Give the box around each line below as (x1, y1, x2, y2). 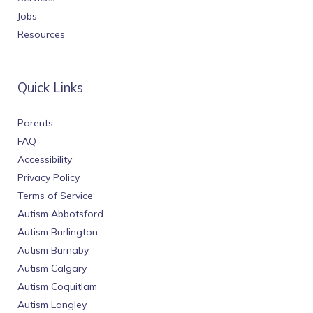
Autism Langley (17, 298, 87, 312)
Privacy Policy (17, 171, 80, 184)
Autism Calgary (17, 262, 87, 275)
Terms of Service (17, 189, 93, 203)
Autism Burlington (17, 226, 98, 239)
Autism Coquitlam (17, 280, 97, 293)
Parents (17, 117, 53, 130)
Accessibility (17, 153, 72, 166)
